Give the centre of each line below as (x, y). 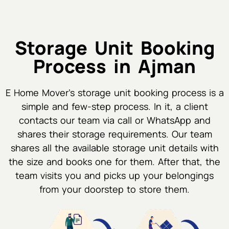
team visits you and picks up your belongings (114, 175)
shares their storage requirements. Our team (114, 134)
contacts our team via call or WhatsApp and (114, 120)
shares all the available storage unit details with (114, 147)
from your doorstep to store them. (114, 189)
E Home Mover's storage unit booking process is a (114, 92)
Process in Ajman (114, 66)
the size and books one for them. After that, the (114, 161)
